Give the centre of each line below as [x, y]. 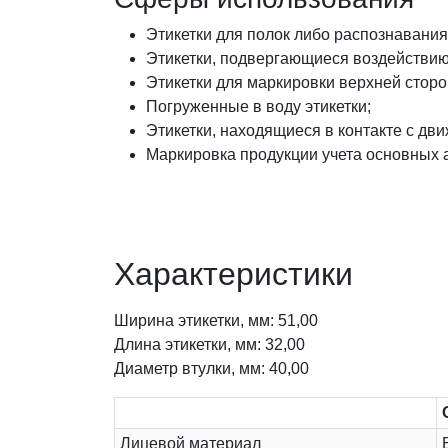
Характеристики [233, 274]
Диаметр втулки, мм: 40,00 [211, 369]
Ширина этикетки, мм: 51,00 [216, 321]
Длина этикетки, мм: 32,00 [209, 345]
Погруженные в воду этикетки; [258, 107]
